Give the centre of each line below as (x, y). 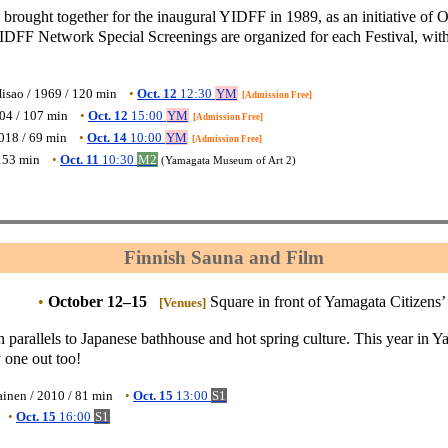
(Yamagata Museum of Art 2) (228, 160)
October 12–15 (97, 301)
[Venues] (182, 302)
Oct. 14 (107, 138)
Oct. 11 (79, 160)
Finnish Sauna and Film (224, 258)
